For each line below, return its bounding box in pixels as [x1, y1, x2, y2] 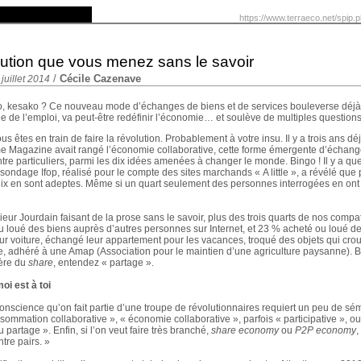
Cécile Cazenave [60, 73, 141, 85]
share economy [211, 325, 279, 336]
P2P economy [295, 325, 356, 336]
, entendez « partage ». [53, 257, 154, 268]
